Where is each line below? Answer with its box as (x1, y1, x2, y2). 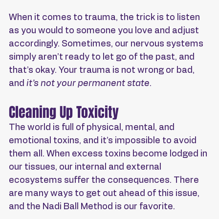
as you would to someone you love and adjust (9, 26, 201, 36)
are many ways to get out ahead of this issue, (9, 189, 201, 198)
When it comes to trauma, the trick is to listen (9, 13, 202, 22)
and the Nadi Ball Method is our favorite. (9, 202, 175, 212)
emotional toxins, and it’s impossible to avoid (9, 136, 198, 146)
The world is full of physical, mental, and (9, 123, 176, 132)
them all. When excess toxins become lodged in (9, 150, 209, 159)
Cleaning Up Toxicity (9, 102, 119, 123)
